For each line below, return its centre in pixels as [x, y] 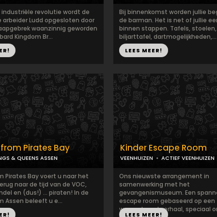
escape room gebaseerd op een [167, 201]
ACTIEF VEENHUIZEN [188, 158]
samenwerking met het [155, 184]
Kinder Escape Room [163, 148]
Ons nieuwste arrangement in [164, 176]
